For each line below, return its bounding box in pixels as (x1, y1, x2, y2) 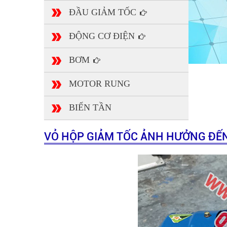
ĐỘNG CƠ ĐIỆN (69, 30, 137, 41)
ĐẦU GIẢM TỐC (69, 7, 139, 17)
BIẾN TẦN (69, 102, 111, 113)
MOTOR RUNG (69, 79, 130, 89)
